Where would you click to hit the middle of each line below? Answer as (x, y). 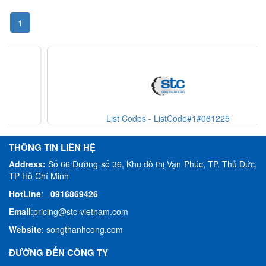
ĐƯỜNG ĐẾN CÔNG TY (58, 253)
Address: (29, 164)
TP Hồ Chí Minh (39, 176)
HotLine (25, 194)
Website (25, 229)
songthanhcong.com (85, 229)
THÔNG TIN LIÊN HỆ (52, 148)
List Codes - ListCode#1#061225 (133, 118)
